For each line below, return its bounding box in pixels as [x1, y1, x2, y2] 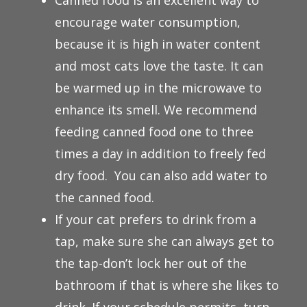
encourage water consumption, [55, 14, 241, 30]
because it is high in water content [55, 36, 260, 52]
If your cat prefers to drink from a [55, 211, 256, 228]
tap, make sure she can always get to [55, 233, 274, 249]
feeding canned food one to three [55, 123, 254, 140]
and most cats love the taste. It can [55, 58, 263, 74]
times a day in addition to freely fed [55, 145, 266, 162]
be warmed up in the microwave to [55, 79, 262, 96]
